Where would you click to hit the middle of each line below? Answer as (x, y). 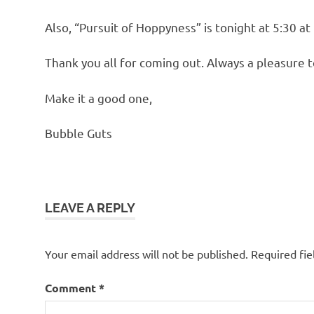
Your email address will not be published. (146, 253)
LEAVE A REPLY (90, 207)
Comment (72, 287)
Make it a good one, (98, 97)
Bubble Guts (78, 133)
